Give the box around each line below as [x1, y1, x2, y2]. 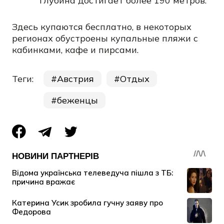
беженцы [57, 94, 98, 106]
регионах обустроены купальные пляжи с [12, 32, 198, 44]
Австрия [57, 73, 94, 84]
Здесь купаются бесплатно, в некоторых [12, 21, 191, 32]
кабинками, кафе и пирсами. [12, 44, 138, 55]
